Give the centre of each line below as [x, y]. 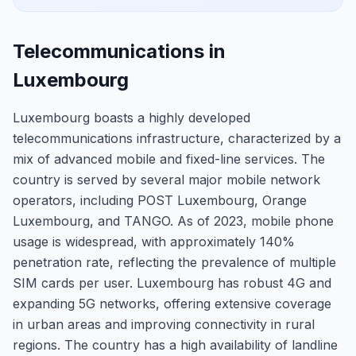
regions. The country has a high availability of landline [175, 345]
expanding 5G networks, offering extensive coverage [172, 304]
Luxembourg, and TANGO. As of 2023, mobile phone [173, 221]
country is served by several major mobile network [166, 180]
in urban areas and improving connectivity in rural [164, 324]
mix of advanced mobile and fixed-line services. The [169, 159]
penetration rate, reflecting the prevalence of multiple [174, 262]
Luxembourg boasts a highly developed [132, 118]
